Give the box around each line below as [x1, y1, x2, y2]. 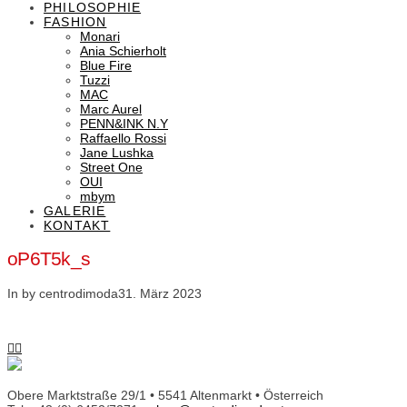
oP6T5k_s [7, 248, 91, 270]
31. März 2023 [118, 285, 202, 301]
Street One [80, 160, 143, 174]
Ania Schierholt [80, 44, 166, 58]
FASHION [44, 15, 107, 29]
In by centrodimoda [7, 285, 118, 301]
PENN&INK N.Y [80, 116, 168, 131]
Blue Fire [80, 58, 132, 73]
